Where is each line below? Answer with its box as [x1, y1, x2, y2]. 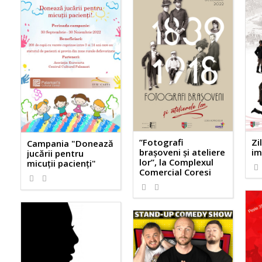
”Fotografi [139, 136, 184, 148]
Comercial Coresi [139, 166, 211, 178]
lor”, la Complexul [139, 156, 213, 168]
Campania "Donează [27, 137, 113, 150]
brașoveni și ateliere [139, 146, 225, 158]
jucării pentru [27, 147, 84, 160]
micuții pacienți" [27, 157, 96, 170]
